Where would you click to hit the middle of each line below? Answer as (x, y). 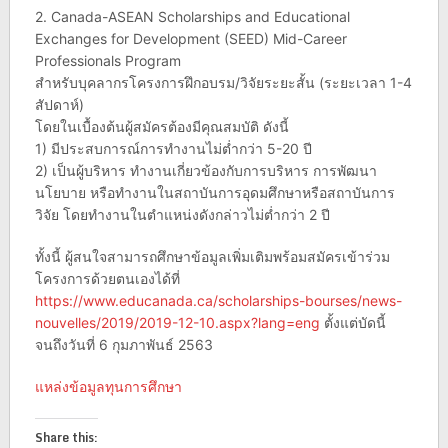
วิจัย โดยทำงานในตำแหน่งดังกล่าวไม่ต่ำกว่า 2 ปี (182, 214)
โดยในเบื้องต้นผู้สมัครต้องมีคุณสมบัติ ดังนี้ (161, 126)
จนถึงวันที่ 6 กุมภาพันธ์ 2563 (123, 344)
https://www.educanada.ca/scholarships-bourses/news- (218, 300)
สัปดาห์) (59, 104)
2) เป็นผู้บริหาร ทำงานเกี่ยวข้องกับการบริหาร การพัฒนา (205, 170)
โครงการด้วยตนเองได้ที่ (107, 278)
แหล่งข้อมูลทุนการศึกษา (108, 386)
